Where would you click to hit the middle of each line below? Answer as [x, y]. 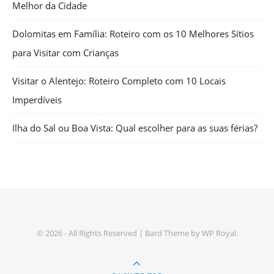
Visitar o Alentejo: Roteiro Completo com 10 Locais [119, 81]
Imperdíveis [37, 100]
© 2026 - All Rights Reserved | [91, 233]
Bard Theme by [173, 233]
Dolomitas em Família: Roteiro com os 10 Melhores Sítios [133, 34]
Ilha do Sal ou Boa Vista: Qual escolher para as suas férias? [135, 128]
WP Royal [219, 233]
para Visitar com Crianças [65, 53]
